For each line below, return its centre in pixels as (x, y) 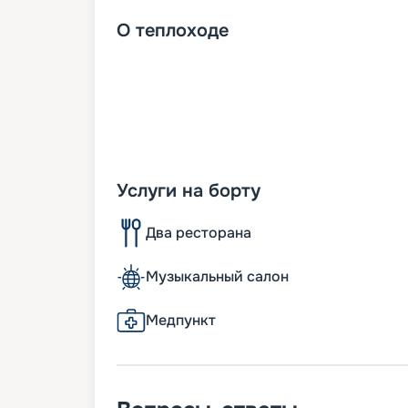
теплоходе (182, 31)
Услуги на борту (189, 191)
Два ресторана (199, 233)
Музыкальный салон (217, 277)
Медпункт (181, 321)
